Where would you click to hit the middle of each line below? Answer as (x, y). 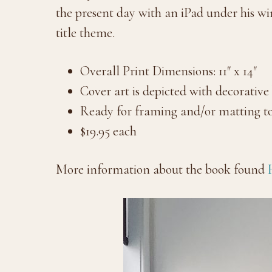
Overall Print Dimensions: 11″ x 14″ (168, 71)
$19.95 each (108, 131)
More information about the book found (162, 169)
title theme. (85, 32)
